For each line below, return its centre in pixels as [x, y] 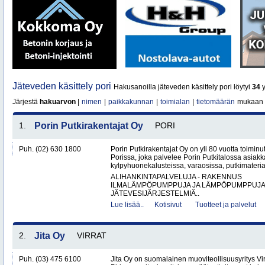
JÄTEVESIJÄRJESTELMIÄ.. [155, 193]
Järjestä [26, 102]
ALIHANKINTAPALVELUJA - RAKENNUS [176, 177]
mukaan [249, 102]
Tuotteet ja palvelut [226, 205]
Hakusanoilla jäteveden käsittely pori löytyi [183, 87]
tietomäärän [216, 102]
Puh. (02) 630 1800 [50, 149]
